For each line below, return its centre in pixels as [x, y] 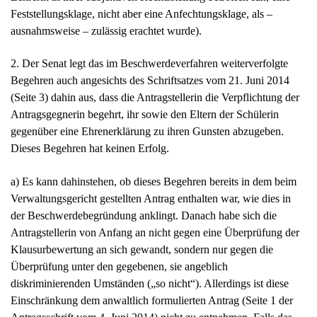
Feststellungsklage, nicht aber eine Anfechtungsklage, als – [142, 14]
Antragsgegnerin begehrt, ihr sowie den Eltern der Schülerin [145, 115]
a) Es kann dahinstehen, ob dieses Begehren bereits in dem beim [154, 181]
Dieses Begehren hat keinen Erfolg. [90, 149]
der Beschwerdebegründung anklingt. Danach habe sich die [144, 215]
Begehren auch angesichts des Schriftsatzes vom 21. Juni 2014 [150, 81]
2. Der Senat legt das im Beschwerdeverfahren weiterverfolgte [149, 64]
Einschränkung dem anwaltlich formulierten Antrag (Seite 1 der [152, 300]
